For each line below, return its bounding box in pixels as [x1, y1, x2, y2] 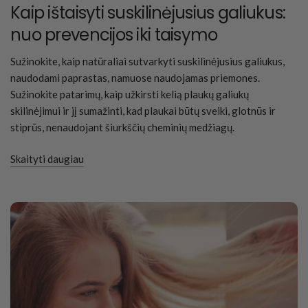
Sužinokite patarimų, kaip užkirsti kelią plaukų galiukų [10, 88, 250, 101]
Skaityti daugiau [10, 153, 84, 166]
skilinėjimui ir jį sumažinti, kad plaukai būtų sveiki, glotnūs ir [10, 104, 276, 118]
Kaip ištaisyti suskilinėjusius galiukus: [10, 1, 286, 25]
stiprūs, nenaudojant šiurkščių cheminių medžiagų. [10, 121, 235, 134]
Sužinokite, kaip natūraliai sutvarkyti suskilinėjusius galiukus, [10, 55, 285, 68]
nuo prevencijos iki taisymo [10, 23, 218, 47]
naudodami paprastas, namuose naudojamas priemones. [10, 71, 261, 85]
